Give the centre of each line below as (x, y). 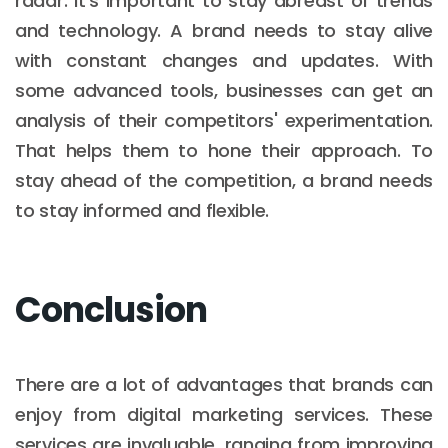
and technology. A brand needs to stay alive (224, 30)
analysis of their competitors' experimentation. (224, 120)
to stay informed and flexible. (142, 210)
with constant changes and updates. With (224, 60)
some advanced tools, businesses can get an (224, 90)
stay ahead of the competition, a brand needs (224, 180)
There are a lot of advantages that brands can (224, 384)
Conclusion (111, 309)
